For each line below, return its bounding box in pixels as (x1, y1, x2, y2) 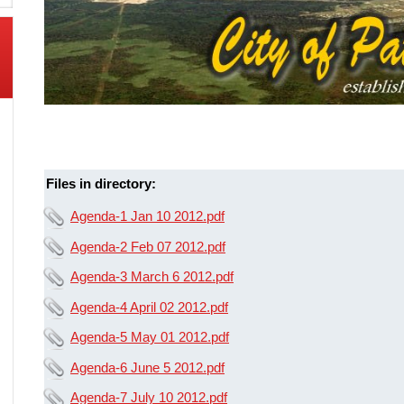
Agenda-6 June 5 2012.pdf (70, 359, 225, 375)
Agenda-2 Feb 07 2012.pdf (70, 238, 225, 254)
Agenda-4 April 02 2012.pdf (70, 298, 228, 315)
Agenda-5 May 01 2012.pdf (70, 329, 229, 345)
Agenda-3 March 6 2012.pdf (70, 269, 234, 285)
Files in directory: (46, 176, 156, 192)
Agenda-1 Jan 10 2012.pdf (70, 208, 225, 225)
